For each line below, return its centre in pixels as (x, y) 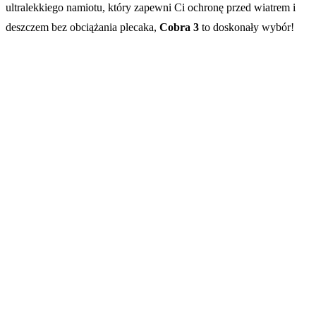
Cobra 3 (179, 27)
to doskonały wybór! (247, 27)
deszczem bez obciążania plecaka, (83, 27)
